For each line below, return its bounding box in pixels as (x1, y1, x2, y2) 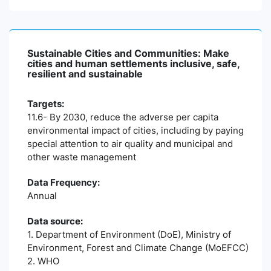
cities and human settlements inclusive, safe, (27, 57, 240, 70)
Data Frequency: (27, 177, 100, 188)
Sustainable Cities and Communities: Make (27, 47, 229, 59)
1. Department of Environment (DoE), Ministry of (27, 229, 231, 240)
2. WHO (27, 255, 59, 267)
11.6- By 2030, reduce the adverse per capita (27, 111, 218, 123)
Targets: (27, 98, 64, 109)
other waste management (27, 151, 136, 163)
